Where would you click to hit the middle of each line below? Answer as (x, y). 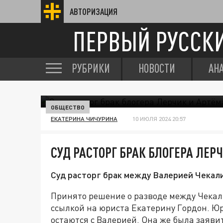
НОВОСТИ (157, 68)
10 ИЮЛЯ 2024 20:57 (159, 119)
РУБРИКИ (91, 68)
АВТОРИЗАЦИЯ (94, 11)
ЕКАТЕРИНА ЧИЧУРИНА (84, 119)
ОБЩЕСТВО (68, 107)
